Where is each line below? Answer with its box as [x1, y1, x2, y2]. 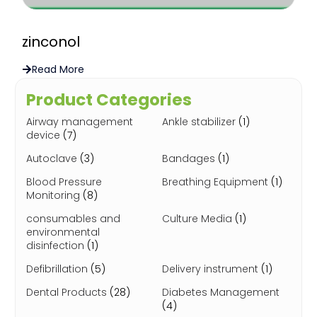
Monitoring [25, 188, 83, 202]
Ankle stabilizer [162, 115, 238, 129]
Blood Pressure [25, 175, 102, 189]
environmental [25, 225, 100, 239]
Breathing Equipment [162, 175, 271, 189]
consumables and [25, 212, 120, 226]
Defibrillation [25, 262, 91, 276]
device [25, 128, 63, 142]
